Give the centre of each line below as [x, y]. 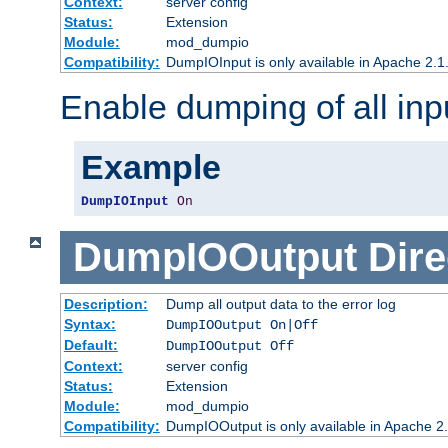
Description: [105, 303]
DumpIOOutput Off [229, 345]
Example [151, 167]
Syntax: [89, 323]
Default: [90, 344]
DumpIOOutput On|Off [241, 324]
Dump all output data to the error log [280, 303]
